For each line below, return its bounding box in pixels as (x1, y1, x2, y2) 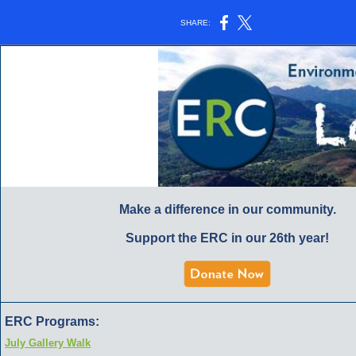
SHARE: (176, 17, 216, 27)
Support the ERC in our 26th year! (126, 231, 329, 245)
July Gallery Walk (5, 337, 91, 349)
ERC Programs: (5, 315, 99, 328)
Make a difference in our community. (118, 203, 336, 216)
